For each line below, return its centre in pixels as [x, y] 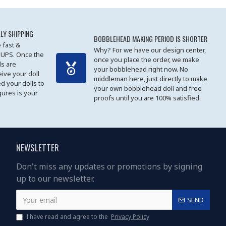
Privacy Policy [130, 217]
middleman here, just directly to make [150, 78]
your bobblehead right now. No [141, 69]
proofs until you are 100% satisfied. [147, 98]
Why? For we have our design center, [150, 50]
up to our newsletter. [55, 179]
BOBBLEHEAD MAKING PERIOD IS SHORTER [150, 38]
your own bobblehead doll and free [148, 88]
